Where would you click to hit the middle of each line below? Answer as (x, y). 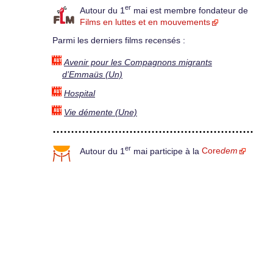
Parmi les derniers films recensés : (119, 41)
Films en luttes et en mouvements (145, 23)
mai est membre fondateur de (190, 10)
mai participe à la (166, 151)
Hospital (80, 93)
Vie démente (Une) (101, 112)
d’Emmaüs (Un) (92, 74)
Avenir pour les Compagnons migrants (138, 62)
